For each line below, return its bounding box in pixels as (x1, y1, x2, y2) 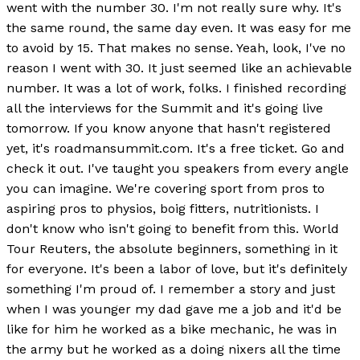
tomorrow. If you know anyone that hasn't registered (6, 121, 331, 137)
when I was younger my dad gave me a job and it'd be (6, 301, 342, 317)
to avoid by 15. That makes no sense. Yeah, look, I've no (6, 40, 346, 56)
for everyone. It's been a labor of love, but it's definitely (6, 261, 347, 277)
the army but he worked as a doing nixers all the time (6, 342, 341, 358)
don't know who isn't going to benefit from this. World (6, 221, 339, 237)
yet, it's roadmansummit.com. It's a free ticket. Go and (6, 141, 345, 157)
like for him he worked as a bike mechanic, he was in (6, 321, 337, 337)
